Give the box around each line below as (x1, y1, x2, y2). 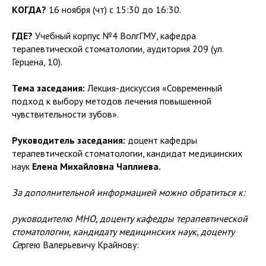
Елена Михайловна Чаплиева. (32, 160, 161, 172)
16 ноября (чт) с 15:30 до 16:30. (46, 4, 181, 15)
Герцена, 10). (12, 56, 62, 68)
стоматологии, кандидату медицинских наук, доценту (12, 226, 235, 237)
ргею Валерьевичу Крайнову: (21, 239, 139, 251)
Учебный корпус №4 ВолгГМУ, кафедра (35, 30, 196, 42)
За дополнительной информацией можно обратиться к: (12, 186, 245, 198)
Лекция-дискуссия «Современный (87, 82, 222, 94)
